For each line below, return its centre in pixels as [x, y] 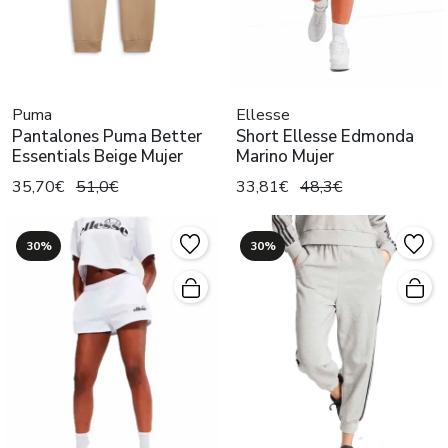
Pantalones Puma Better [107, 136]
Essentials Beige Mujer [97, 156]
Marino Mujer [285, 156]
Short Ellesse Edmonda [325, 136]
